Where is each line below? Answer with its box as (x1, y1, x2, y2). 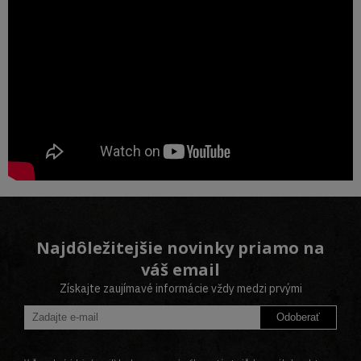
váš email (141, 258, 220, 280)
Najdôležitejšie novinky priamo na (36, 236, 325, 259)
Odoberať (276, 311, 320, 324)
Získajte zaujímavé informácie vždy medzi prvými (59, 280, 302, 296)
